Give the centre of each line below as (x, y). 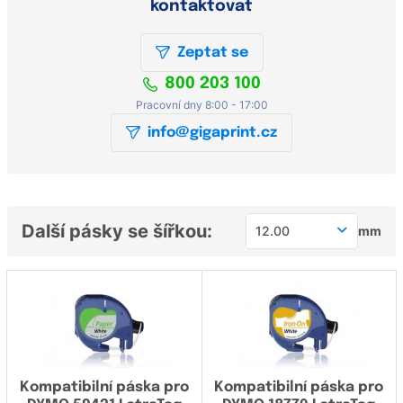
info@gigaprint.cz (212, 132)
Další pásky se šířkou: (117, 231)
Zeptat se (212, 53)
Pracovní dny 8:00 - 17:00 (201, 104)
